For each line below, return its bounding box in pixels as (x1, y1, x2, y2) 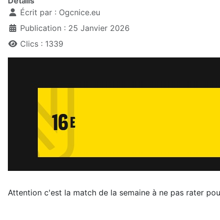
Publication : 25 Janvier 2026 (20, 23, 130, 33)
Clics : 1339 (20, 39, 63, 49)
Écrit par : (18, 7, 59, 18)
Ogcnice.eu (59, 7, 100, 18)
